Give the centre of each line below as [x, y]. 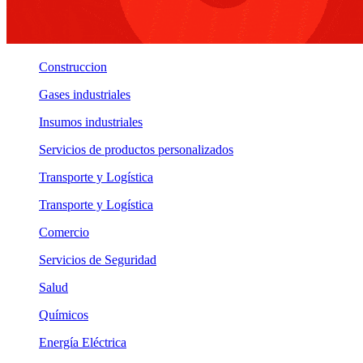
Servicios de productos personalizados [136, 149]
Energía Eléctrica [83, 342]
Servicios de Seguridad [98, 260]
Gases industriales [85, 94]
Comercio [64, 232]
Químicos [64, 315]
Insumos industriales [91, 122]
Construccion [73, 67]
